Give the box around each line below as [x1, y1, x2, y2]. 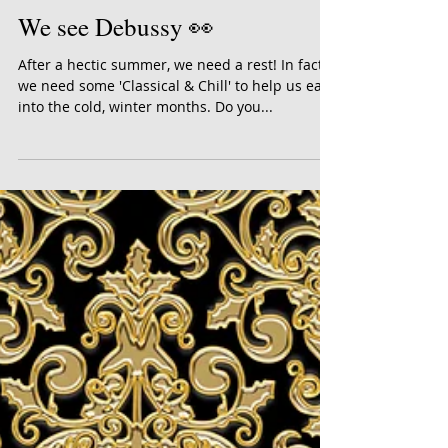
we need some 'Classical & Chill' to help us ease [18, 146, 337, 165]
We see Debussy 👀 [18, 80, 214, 113]
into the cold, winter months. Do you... [18, 167, 273, 186]
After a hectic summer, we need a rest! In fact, [18, 125, 326, 144]
